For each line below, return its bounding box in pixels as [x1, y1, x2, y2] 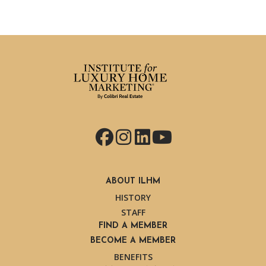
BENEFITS [113, 251, 153, 262]
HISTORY [115, 192, 151, 203]
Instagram [115, 124, 201, 148]
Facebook [95, 124, 175, 148]
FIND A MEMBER [99, 221, 167, 230]
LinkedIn [134, 124, 207, 148]
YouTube [151, 124, 226, 148]
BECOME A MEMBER [90, 236, 176, 245]
